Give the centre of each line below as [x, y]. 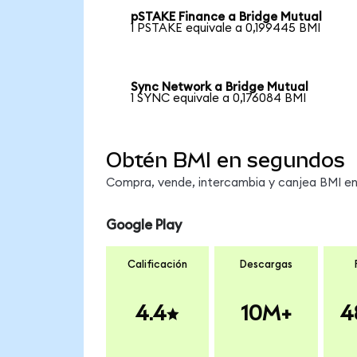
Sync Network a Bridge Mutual [220, 88]
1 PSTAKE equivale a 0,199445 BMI [226, 29]
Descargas [266, 264]
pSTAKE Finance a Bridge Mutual [227, 18]
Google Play [143, 226]
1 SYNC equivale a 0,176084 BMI [219, 99]
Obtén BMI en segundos [225, 160]
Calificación [157, 264]
